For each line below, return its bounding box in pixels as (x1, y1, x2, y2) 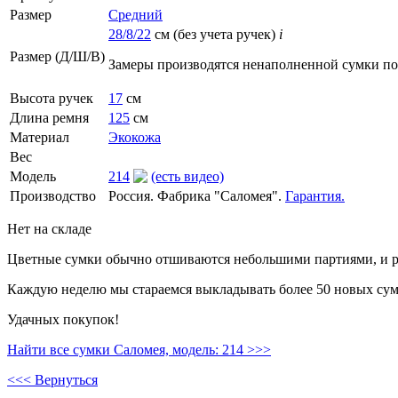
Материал (10, 129, 69, 145)
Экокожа (108, 129, 161, 145)
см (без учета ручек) (151, 26, 279, 42)
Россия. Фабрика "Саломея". (108, 187, 285, 203)
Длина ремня (10, 109, 89, 125)
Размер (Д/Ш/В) (10, 48, 105, 64)
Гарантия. (285, 187, 345, 203)
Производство (10, 187, 96, 203)
